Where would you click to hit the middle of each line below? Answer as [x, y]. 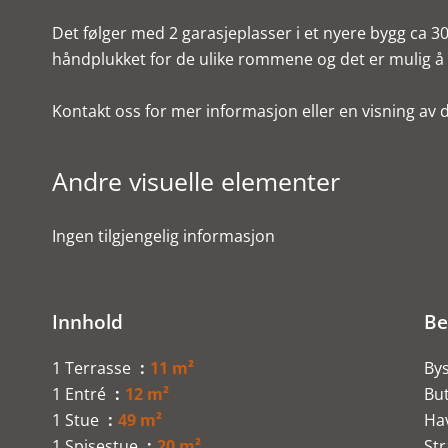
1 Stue [77, 420]
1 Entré [81, 394]
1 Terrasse [93, 368]
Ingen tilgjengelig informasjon [163, 236]
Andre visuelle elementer [196, 181]
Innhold [87, 321]
